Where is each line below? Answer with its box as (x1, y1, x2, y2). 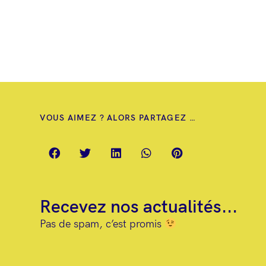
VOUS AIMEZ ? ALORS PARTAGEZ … (40, 113, 196, 123)
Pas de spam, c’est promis (40, 218, 165, 230)
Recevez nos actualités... (40, 197, 238, 218)
